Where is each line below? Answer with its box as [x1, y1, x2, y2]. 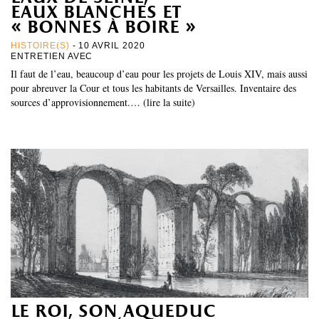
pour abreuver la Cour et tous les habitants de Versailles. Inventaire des [11, 80, 296, 95]
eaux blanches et [11, 1, 181, 24]
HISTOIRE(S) [11, 40, 70, 51]
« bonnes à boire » [11, 16, 196, 39]
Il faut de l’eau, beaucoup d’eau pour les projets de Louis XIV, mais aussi [11, 66, 308, 80]
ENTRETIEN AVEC [11, 51, 96, 61]
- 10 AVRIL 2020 [69, 40, 145, 51]
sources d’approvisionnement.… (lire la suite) [11, 95, 195, 109]
